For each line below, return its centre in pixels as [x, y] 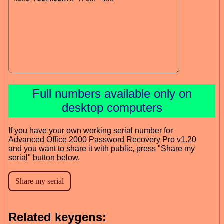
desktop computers [112, 107]
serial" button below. [44, 157]
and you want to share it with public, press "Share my [102, 148]
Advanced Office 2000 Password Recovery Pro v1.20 [102, 139]
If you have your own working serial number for [91, 130]
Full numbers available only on [112, 93]
